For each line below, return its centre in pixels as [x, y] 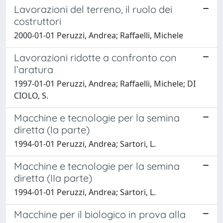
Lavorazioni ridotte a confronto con [95, 57]
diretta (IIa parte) [53, 178]
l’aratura [34, 69]
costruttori [38, 21]
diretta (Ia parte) [52, 129]
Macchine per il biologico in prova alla [100, 214]
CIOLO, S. [31, 95]
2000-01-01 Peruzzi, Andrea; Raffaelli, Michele [99, 35]
